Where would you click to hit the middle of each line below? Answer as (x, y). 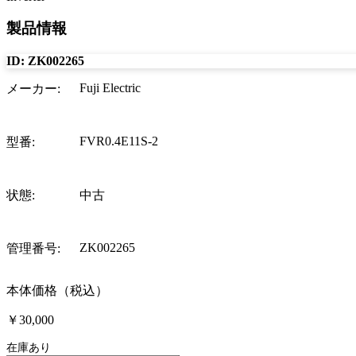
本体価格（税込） (57, 290)
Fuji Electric (110, 87)
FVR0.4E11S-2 (119, 141)
